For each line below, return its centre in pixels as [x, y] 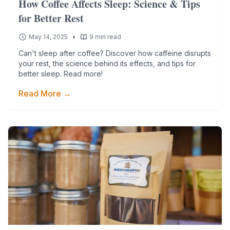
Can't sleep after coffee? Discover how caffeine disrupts [115, 53]
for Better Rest [51, 18]
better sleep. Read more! [61, 74]
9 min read [105, 37]
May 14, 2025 [48, 37]
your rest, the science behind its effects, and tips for [107, 63]
